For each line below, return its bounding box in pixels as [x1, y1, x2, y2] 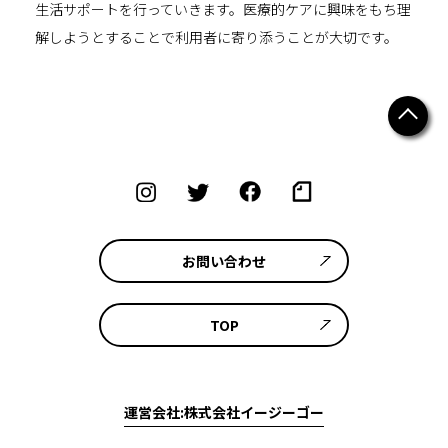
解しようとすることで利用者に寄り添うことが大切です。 [35, 26, 398, 47]
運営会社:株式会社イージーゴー [124, 402, 324, 423]
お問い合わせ [182, 251, 266, 272]
